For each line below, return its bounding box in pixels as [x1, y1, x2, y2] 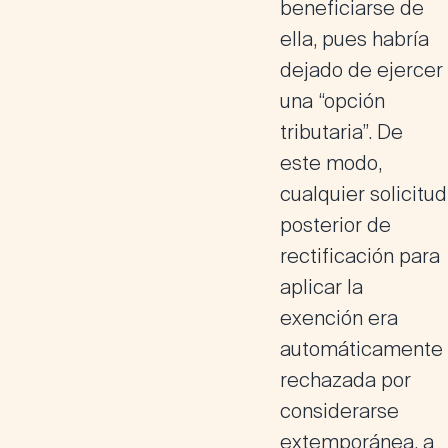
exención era [280, 305, 398, 331]
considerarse [280, 398, 399, 424]
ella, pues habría [280, 26, 429, 52]
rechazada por [280, 367, 411, 393]
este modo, [280, 150, 382, 176]
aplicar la [280, 274, 363, 300]
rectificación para [280, 243, 440, 269]
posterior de [280, 212, 391, 238]
